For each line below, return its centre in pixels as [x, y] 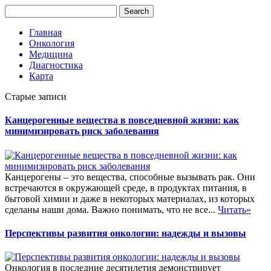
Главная [45, 32]
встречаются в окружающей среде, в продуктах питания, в [126, 188]
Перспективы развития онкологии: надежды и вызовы [126, 233]
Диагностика [56, 65]
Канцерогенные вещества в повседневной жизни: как [122, 120]
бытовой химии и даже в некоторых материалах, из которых [130, 198]
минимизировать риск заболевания [82, 131]
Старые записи [36, 96]
